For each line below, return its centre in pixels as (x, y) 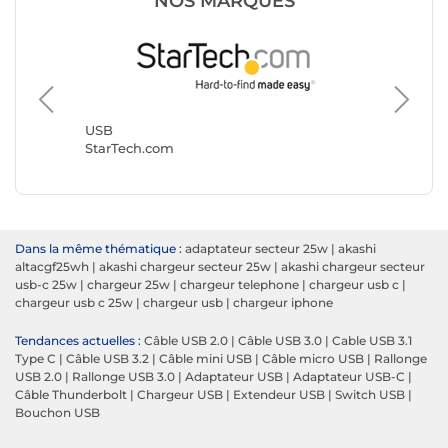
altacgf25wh (52, 267)
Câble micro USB (313, 359)
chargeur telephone (239, 285)
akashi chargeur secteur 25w (185, 267)
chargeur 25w (128, 285)
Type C (35, 359)
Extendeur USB (279, 395)
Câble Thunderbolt (71, 395)
